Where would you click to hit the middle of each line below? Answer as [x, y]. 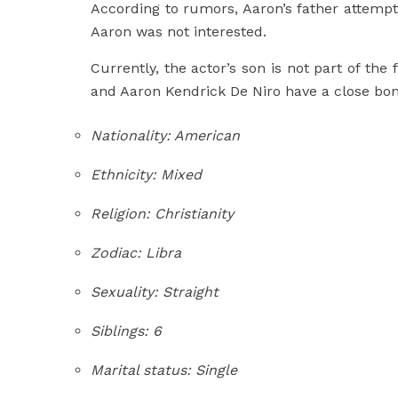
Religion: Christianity [162, 214]
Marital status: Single [164, 370]
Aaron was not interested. [179, 32]
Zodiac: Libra [136, 253]
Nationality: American [165, 135]
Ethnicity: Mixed [146, 175]
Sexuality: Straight [155, 292]
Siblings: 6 [126, 331]
